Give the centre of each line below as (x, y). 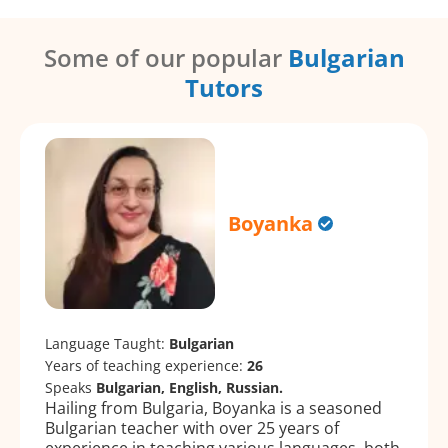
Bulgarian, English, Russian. (189, 387)
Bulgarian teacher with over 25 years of (192, 427)
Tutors (224, 88)
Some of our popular (165, 58)
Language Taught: (107, 343)
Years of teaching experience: (146, 365)
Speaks (70, 387)
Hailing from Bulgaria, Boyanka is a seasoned (213, 407)
